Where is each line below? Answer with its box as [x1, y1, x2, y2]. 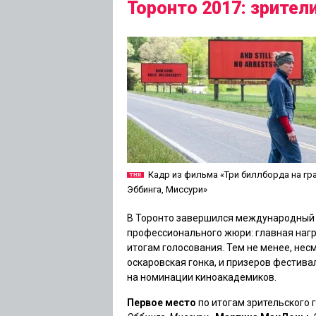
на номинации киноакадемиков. [127, 272, 276, 283]
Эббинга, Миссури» [127, 184, 207, 195]
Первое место [127, 297, 196, 308]
